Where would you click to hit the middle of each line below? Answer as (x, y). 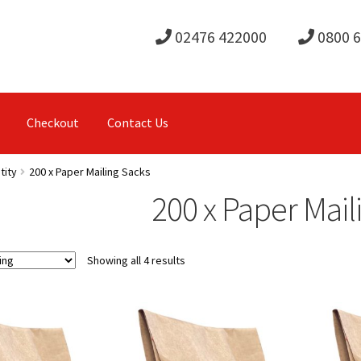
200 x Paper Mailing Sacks (89, 172)
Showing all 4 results (136, 260)
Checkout (52, 123)
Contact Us (137, 123)
